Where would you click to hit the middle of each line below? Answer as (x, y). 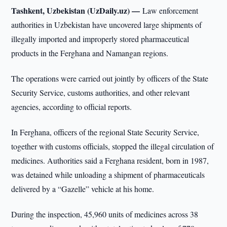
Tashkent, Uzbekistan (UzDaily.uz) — (77, 10)
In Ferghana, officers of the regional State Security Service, (105, 132)
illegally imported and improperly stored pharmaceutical (100, 39)
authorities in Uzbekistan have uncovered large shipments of (107, 25)
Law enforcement (171, 10)
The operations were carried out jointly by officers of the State (110, 78)
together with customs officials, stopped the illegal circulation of (113, 146)
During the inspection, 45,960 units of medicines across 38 (105, 214)
